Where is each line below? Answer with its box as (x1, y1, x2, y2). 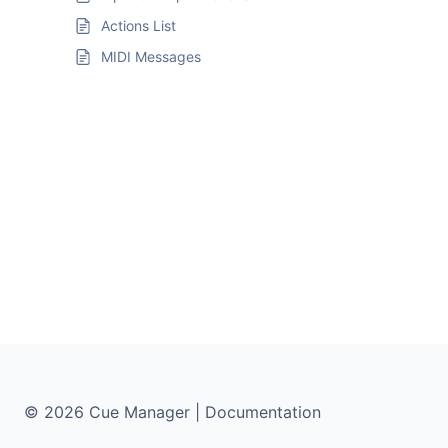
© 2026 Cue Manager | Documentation (24, 402, 321, 422)
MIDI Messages (101, 48, 201, 65)
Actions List (101, 17, 176, 34)
